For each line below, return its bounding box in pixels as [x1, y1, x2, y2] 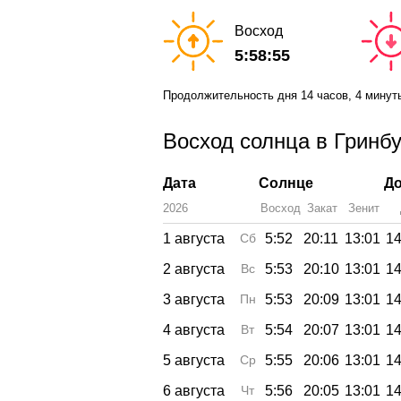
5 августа [163, 352, 225, 368]
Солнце [259, 175, 313, 191]
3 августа [163, 291, 225, 307]
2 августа [163, 260, 225, 277]
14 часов [301, 89, 348, 103]
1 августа [163, 230, 225, 246]
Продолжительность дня [163, 89, 301, 103]
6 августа [163, 382, 225, 398]
